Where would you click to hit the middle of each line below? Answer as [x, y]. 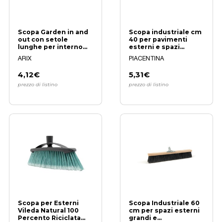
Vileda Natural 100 [49, 211]
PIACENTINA [147, 58]
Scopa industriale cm [166, 32]
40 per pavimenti [158, 39]
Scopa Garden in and [53, 32]
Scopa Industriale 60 [165, 203]
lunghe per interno [51, 47]
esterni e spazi [155, 47]
